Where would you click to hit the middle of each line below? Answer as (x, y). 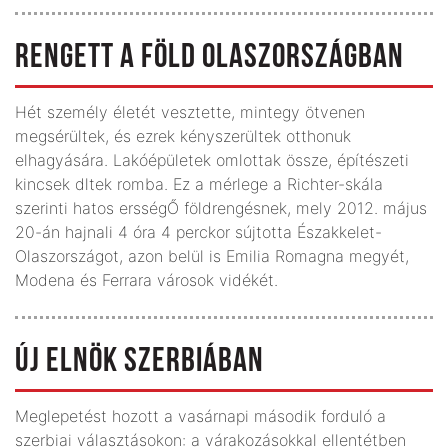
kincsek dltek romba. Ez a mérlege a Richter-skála (199, 183)
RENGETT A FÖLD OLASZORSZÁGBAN (209, 58)
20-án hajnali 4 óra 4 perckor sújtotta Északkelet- (198, 231)
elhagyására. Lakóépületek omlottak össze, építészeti (212, 159)
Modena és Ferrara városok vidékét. (146, 279)
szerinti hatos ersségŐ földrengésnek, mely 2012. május (221, 207)
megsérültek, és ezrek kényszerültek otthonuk (183, 135)
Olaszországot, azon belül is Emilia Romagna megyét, (212, 255)
